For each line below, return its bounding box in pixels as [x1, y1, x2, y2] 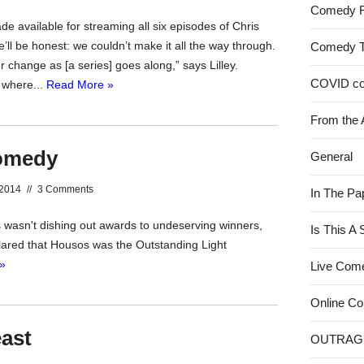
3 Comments [37, 184, 93, 195]
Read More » [46, 78, 114, 91]
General [310, 149, 353, 163]
